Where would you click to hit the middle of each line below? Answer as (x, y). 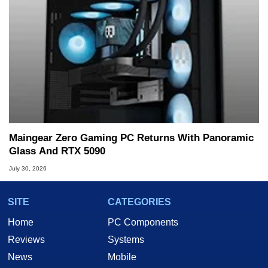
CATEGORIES (139, 202)
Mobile (122, 257)
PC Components (143, 222)
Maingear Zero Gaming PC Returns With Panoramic (131, 138)
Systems (126, 239)
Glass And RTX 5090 (57, 151)
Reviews (26, 239)
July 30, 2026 (28, 168)
